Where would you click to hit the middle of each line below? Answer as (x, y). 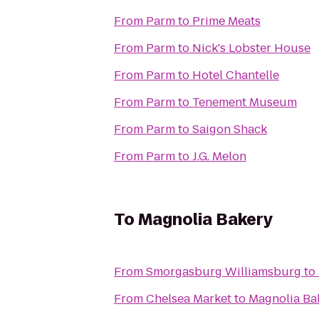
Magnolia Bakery (205, 220)
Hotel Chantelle (236, 75)
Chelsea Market (189, 299)
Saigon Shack (230, 129)
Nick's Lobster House (251, 48)
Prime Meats (226, 21)
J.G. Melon (219, 156)
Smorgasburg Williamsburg (224, 272)
